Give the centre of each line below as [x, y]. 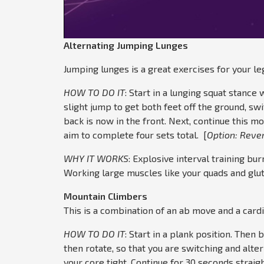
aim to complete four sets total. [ [135, 135]
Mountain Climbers [105, 196]
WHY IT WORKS [96, 159]
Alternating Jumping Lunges [126, 45]
